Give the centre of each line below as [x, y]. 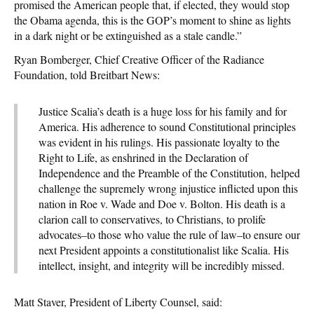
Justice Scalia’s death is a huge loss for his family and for [163, 111]
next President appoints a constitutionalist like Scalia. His [164, 250]
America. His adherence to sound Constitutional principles [167, 126]
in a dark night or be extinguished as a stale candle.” [128, 35]
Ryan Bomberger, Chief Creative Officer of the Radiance [139, 59]
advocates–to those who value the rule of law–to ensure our [169, 234]
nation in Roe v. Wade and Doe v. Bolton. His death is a [162, 203]
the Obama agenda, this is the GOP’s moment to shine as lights [152, 20]
